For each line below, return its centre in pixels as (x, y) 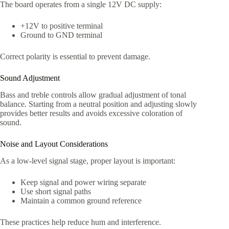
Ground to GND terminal (61, 35)
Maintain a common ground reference (81, 200)
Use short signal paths (56, 191)
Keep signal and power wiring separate (83, 182)
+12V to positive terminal (62, 26)
